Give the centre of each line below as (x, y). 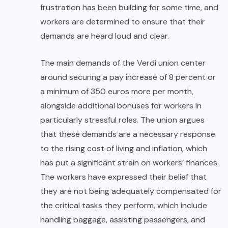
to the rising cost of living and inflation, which (124, 149)
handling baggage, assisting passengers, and (123, 220)
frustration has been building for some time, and (129, 8)
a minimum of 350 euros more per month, (117, 92)
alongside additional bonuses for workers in (121, 106)
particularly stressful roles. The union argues (122, 120)
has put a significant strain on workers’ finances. (130, 163)
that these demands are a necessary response (128, 134)
